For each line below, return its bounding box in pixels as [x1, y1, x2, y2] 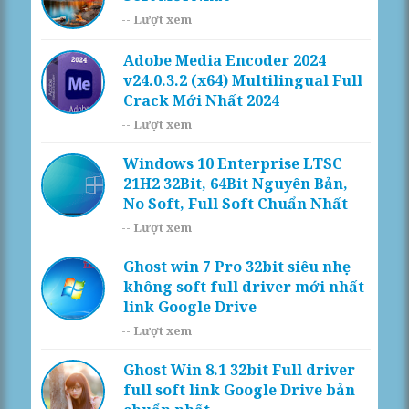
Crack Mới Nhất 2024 [122, 89, 279, 110]
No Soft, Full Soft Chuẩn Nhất [122, 193, 348, 214]
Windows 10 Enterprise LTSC [122, 152, 342, 173]
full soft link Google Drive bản [122, 379, 355, 400]
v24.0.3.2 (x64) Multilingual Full [122, 69, 362, 90]
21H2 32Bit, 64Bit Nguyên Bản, [122, 173, 348, 194]
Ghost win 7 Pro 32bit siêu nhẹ [122, 256, 351, 277]
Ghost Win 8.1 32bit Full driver [122, 359, 355, 380]
